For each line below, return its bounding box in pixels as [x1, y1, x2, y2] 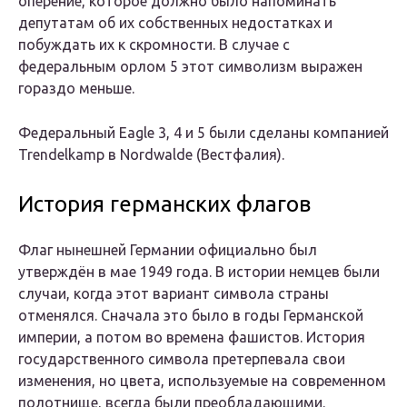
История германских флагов [18, 192, 311, 217]
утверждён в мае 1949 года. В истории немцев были [18, 263, 380, 281]
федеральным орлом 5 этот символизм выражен [18, 58, 362, 75]
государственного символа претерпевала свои [18, 351, 345, 368]
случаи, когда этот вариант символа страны [18, 285, 329, 303]
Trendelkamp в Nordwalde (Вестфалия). [18, 146, 284, 164]
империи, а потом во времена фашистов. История [18, 329, 365, 346]
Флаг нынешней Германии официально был [18, 242, 317, 259]
